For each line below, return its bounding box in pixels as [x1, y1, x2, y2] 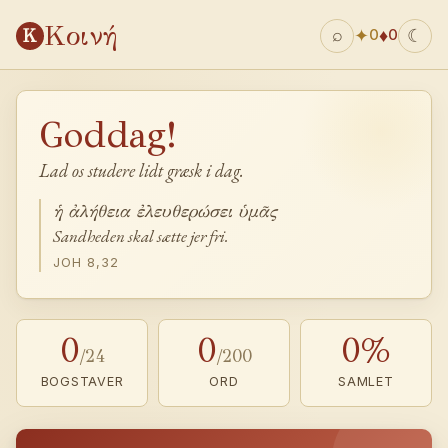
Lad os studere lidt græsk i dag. [39, 159, 244, 182]
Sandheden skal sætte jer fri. [53, 225, 229, 247]
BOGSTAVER [40, 374, 124, 389]
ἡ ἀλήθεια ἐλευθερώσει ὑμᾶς [53, 201, 277, 222]
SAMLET [338, 374, 394, 389]
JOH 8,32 [53, 254, 120, 270]
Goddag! [39, 113, 177, 157]
